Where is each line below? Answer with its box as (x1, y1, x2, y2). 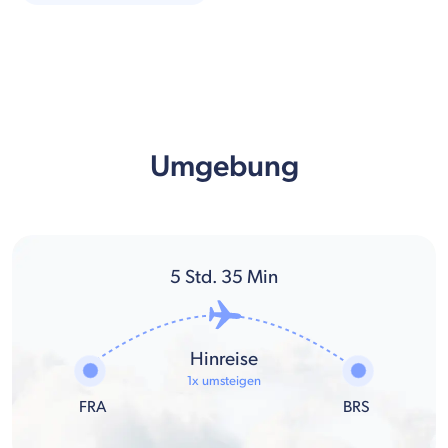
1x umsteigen (187, 373, 261, 390)
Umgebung (149, 148, 299, 185)
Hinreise (190, 348, 258, 372)
